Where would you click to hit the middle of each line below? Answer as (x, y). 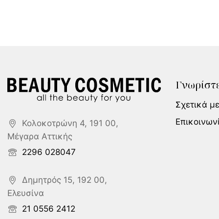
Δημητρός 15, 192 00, (65, 180)
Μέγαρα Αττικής (40, 136)
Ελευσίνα (26, 193)
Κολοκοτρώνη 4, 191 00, (70, 123)
